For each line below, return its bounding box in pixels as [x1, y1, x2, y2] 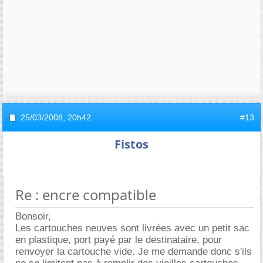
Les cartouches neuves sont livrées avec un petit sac [15, 222, 249, 234]
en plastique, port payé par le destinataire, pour [15, 234, 222, 245]
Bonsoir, [15, 210, 51, 222]
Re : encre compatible [15, 184, 156, 204]
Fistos [114, 136, 149, 152]
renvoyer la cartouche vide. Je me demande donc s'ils [15, 245, 252, 257]
